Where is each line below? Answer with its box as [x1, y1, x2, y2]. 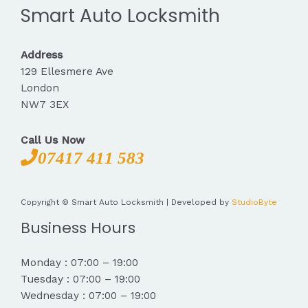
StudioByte [232, 197, 277, 207]
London [21, 82, 59, 95]
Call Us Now [21, 133, 85, 146]
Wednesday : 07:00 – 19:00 [21, 289, 156, 302]
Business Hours [21, 217, 135, 239]
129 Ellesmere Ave [21, 65, 113, 78]
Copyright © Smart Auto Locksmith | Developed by [21, 197, 232, 207]
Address [21, 49, 63, 62]
